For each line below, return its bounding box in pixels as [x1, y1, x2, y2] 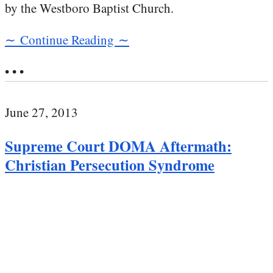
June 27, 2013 [5, 103, 78, 121]
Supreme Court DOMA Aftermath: [5, 135, 232, 157]
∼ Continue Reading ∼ [5, 30, 129, 48]
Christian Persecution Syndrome [5, 154, 214, 176]
